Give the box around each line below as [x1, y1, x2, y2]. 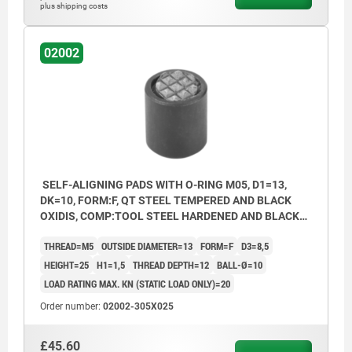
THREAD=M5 [44, 239, 93, 254]
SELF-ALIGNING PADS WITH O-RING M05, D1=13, [40, 178, 287, 192]
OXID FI [40, 225, 77, 239]
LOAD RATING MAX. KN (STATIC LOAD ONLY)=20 [44, 277, 230, 291]
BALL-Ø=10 [217, 258, 262, 273]
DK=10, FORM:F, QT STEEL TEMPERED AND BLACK [40, 194, 291, 207]
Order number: [40, 301, 103, 313]
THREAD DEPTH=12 [133, 258, 209, 273]
